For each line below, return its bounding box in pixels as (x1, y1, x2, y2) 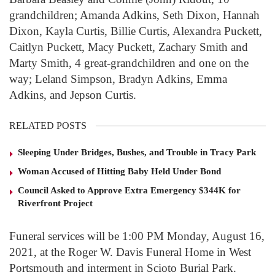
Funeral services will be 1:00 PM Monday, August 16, (9, 230, 265, 243)
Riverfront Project (18, 198, 93, 209)
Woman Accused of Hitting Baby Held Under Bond (18, 166, 221, 177)
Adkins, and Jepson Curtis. (9, 88, 136, 102)
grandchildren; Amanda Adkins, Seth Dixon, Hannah (9, 9, 260, 22)
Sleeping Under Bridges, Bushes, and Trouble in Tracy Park (18, 147, 256, 158)
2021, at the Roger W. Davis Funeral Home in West (9, 246, 251, 259)
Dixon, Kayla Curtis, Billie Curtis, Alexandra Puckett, (9, 25, 262, 38)
